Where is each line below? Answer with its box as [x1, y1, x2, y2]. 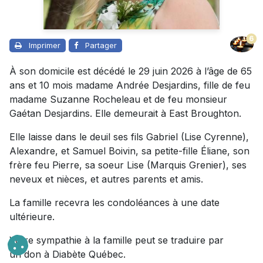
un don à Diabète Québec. [9, 248, 126, 260]
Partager [85, 40, 117, 50]
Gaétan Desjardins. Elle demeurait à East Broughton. [9, 107, 241, 119]
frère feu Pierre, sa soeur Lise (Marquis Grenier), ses [9, 159, 247, 171]
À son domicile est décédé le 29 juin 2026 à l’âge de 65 [9, 65, 252, 77]
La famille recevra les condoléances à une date [9, 196, 220, 208]
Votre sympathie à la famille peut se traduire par [9, 234, 224, 246]
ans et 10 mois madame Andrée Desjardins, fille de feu [9, 79, 250, 91]
